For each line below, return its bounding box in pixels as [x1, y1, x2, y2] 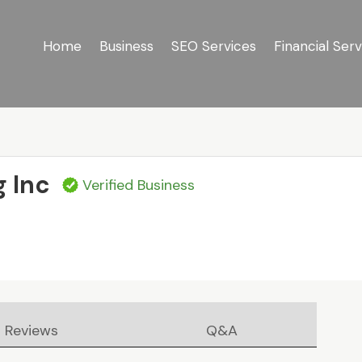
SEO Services [170, 37, 256, 55]
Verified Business [82, 175, 196, 196]
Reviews [5, 321, 59, 341]
